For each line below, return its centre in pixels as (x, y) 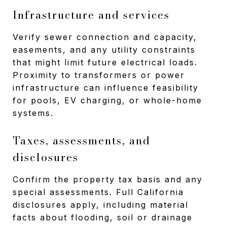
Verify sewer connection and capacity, (105, 37)
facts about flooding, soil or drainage (103, 217)
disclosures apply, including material (101, 204)
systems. (33, 113)
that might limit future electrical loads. (105, 62)
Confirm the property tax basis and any (108, 179)
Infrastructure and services (91, 14)
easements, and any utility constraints (104, 49)
